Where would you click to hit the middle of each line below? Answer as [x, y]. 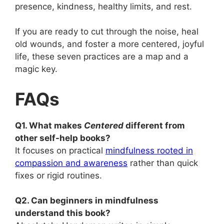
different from [154, 125]
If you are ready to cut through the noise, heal [107, 31]
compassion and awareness [71, 163]
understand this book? [63, 213]
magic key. [36, 69]
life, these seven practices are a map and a [102, 56]
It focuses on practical [60, 150]
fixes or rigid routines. [58, 175]
